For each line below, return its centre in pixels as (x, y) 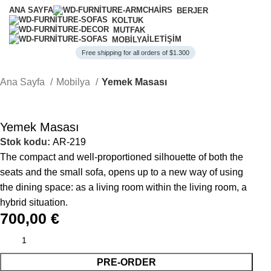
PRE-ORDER (127, 262)
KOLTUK (128, 20)
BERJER (192, 10)
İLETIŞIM (164, 39)
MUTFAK (129, 30)
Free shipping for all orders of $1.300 (135, 53)
